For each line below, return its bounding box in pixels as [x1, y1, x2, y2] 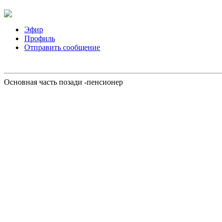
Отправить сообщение [24, 43, 100, 52]
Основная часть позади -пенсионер [4, 77, 123, 86]
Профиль [24, 34, 55, 43]
